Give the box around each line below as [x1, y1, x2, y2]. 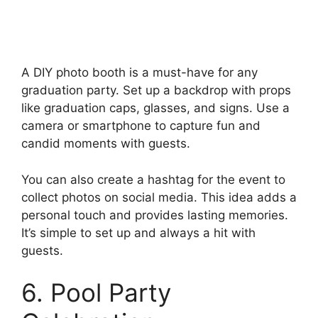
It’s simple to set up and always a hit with [21, 225, 256, 240]
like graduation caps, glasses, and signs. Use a [21, 101, 290, 116]
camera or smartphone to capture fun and [21, 119, 261, 133]
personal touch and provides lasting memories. [21, 207, 288, 222]
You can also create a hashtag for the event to [21, 172, 285, 187]
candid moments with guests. [21, 136, 190, 151]
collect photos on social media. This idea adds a [21, 190, 297, 204]
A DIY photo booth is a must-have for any [21, 65, 258, 80]
